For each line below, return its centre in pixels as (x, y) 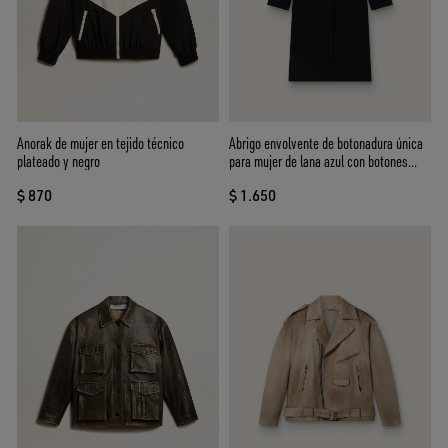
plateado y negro (58, 161)
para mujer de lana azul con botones (318, 161)
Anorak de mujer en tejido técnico (100, 143)
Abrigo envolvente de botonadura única (326, 143)
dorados (249, 179)
